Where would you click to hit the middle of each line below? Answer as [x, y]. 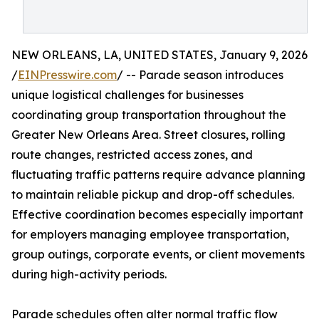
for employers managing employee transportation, [150, 234]
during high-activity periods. [89, 274]
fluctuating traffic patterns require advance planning [158, 174]
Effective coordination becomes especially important [157, 214]
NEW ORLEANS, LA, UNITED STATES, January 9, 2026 [159, 55]
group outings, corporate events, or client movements [158, 254]
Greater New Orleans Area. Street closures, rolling [148, 135]
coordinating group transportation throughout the [149, 115]
